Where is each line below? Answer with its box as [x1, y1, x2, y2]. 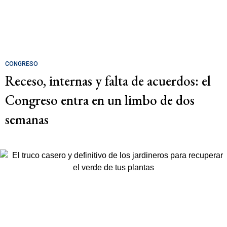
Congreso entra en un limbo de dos [5, 91, 195, 109]
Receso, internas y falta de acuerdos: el [5, 71, 211, 90]
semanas [5, 110, 49, 128]
